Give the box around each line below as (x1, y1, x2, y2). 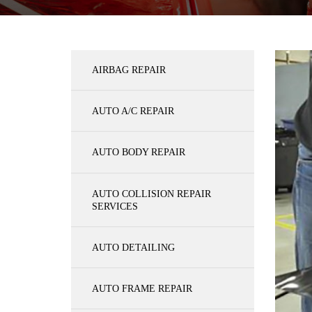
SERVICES (92, 201, 138, 212)
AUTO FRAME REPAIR (92, 283, 192, 294)
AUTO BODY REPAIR (92, 146, 185, 157)
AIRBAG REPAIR (92, 64, 166, 75)
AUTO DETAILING (92, 242, 175, 253)
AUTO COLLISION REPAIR (92, 188, 211, 199)
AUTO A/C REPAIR (92, 105, 174, 116)
